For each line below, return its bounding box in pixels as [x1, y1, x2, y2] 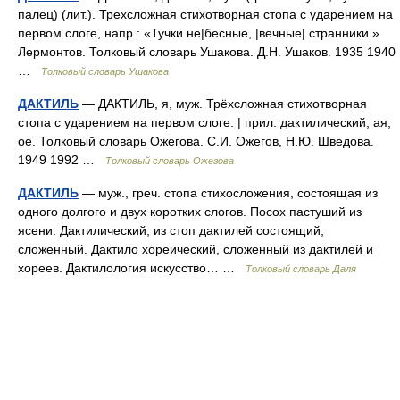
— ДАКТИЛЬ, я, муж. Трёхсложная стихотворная [79, 96, 367, 111]
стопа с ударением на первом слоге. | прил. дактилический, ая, [18, 115, 391, 129]
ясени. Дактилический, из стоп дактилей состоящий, [18, 223, 324, 237]
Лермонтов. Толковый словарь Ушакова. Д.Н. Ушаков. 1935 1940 [18, 45, 396, 59]
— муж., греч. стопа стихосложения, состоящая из [79, 186, 378, 200]
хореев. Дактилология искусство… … [18, 261, 246, 275]
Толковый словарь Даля [246, 263, 356, 274]
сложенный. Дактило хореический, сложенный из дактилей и [18, 242, 373, 256]
